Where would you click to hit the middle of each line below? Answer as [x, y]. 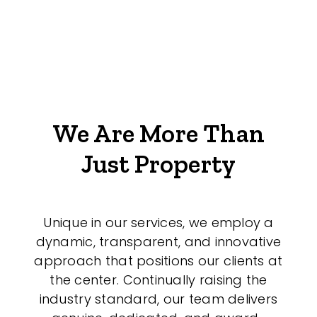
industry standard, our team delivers [158, 299]
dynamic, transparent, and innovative [158, 241]
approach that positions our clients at [158, 260]
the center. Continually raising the [158, 279]
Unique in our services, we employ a [158, 222]
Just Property [158, 163]
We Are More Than [158, 133]
